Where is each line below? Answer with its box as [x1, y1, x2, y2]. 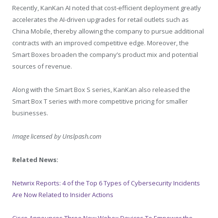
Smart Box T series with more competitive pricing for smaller [12, 96, 188, 106]
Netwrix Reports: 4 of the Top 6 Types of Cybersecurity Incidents [12, 179, 200, 188]
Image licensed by [12, 131, 62, 141]
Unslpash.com [62, 131, 101, 141]
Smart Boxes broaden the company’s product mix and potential [12, 50, 198, 59]
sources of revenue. [12, 61, 72, 71]
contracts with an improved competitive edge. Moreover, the [12, 38, 189, 47]
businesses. [12, 108, 48, 117]
